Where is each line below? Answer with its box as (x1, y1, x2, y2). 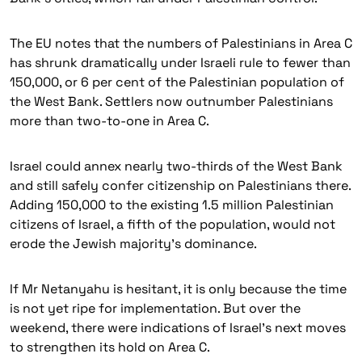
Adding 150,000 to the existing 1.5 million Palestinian (10, 196, 334, 213)
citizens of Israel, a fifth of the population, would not (10, 216, 335, 233)
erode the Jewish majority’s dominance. (10, 235, 257, 252)
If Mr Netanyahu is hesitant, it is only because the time (10, 280, 347, 297)
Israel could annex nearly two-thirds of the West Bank (10, 158, 343, 175)
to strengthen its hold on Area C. (10, 339, 210, 356)
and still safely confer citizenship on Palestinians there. (10, 177, 351, 194)
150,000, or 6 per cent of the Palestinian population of (10, 74, 344, 90)
